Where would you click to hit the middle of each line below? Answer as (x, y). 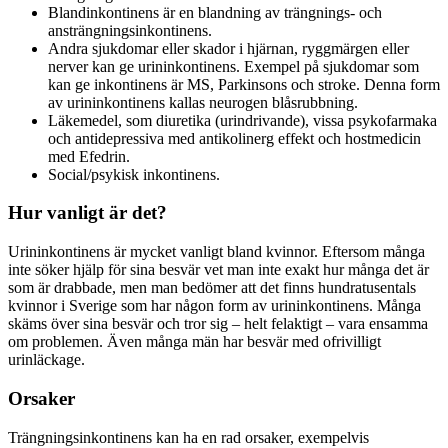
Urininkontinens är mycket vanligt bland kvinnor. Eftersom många (216, 252)
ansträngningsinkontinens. (130, 30)
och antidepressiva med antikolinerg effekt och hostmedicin (234, 138)
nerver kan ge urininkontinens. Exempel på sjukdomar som (233, 66)
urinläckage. (46, 360)
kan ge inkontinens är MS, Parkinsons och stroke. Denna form (244, 84)
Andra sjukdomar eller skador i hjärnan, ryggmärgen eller (228, 48)
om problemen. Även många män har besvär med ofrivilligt (194, 342)
